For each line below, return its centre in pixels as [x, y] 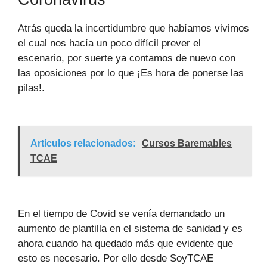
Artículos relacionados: [83, 143]
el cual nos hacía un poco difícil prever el [109, 43]
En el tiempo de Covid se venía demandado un [121, 213]
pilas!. [31, 88]
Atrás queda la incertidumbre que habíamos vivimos [133, 28]
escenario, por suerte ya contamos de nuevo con [127, 58]
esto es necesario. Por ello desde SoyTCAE [116, 258]
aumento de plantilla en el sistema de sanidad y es [130, 228]
